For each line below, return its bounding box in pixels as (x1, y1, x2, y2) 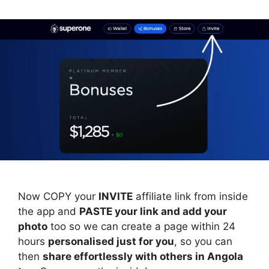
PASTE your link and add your (79, 205, 227, 217)
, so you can (174, 235, 232, 247)
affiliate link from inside (133, 190, 248, 202)
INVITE (98, 190, 133, 202)
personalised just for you (48, 235, 174, 247)
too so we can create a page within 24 (47, 220, 235, 232)
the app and (18, 205, 79, 217)
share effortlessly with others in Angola (43, 250, 243, 262)
